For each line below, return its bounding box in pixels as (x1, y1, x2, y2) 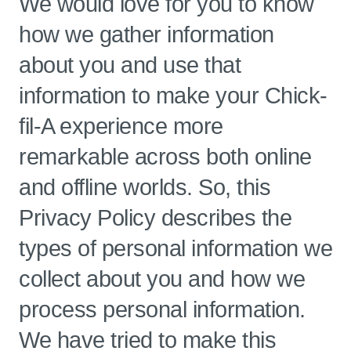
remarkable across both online (19, 144, 312, 169)
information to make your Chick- (19, 83, 327, 108)
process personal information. (19, 297, 306, 322)
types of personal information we (19, 236, 332, 261)
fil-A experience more (19, 114, 223, 139)
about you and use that (19, 52, 241, 78)
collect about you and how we (19, 266, 305, 291)
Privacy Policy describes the (19, 205, 291, 230)
